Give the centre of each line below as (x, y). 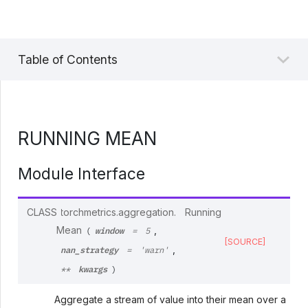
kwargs (93, 268)
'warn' (154, 250)
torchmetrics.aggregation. (119, 212)
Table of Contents (68, 59)
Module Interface (82, 173)
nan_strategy (90, 249)
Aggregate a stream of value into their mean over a (170, 300)
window (110, 230)
